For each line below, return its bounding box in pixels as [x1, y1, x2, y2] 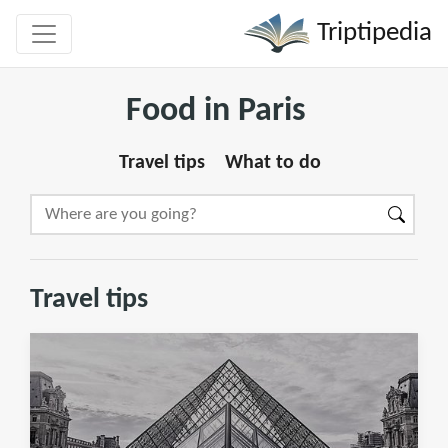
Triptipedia [311, 19, 432, 47]
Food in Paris [126, 94, 306, 129]
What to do [225, 153, 321, 173]
